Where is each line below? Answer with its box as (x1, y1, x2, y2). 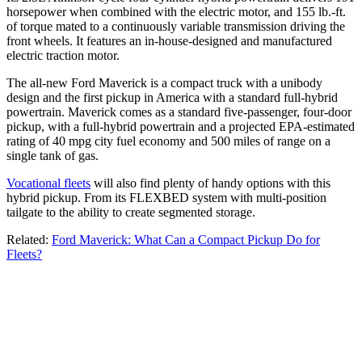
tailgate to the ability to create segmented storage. (6, 204, 259, 219)
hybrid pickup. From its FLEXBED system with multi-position (6, 190, 326, 204)
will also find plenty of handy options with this (90, 175, 330, 190)
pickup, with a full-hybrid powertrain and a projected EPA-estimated (6, 119, 355, 133)
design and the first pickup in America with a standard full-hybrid (6, 90, 338, 104)
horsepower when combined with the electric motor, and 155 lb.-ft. (6, 4, 346, 19)
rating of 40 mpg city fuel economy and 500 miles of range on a (6, 133, 330, 148)
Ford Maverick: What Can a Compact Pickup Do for (52, 232, 320, 246)
